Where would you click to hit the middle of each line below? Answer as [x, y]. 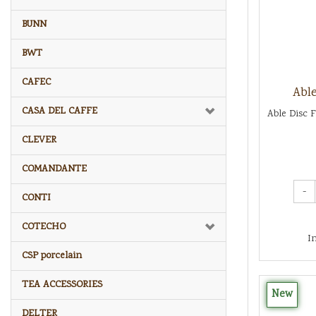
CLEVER [39, 140]
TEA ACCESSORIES [62, 285]
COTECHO [44, 227]
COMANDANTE [54, 169]
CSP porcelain [52, 256]
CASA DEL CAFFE [60, 111]
